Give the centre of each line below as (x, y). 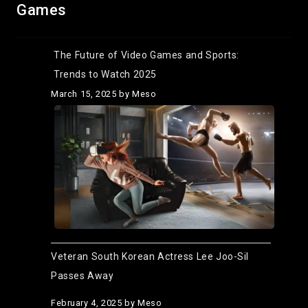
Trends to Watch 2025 (105, 74)
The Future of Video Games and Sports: (146, 55)
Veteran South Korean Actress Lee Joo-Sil (150, 256)
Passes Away (82, 275)
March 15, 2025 (84, 93)
